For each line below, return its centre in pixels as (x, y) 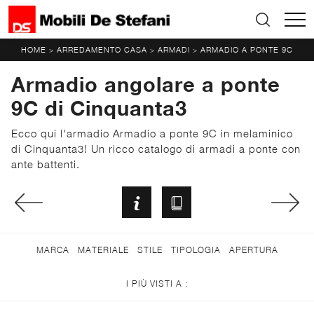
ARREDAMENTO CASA (102, 50)
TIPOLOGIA (196, 250)
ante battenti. (46, 164)
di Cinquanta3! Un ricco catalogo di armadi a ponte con (156, 149)
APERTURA (253, 250)
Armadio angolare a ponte (146, 84)
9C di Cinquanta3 (99, 108)
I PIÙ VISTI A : (157, 283)
